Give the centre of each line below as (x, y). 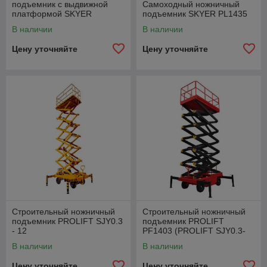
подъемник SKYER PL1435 (195, 13)
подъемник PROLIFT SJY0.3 (67, 221)
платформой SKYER (52, 13)
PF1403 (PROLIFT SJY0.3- (194, 230)
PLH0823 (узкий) (44, 23)
